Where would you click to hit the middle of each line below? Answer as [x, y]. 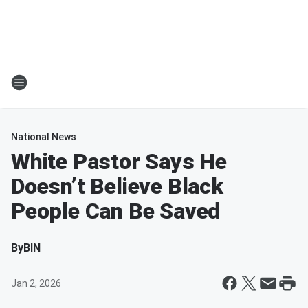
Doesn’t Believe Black [117, 186]
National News [44, 137]
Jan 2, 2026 [36, 283]
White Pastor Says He [119, 162]
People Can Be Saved [116, 211]
